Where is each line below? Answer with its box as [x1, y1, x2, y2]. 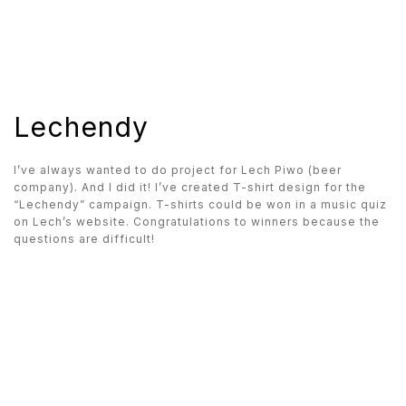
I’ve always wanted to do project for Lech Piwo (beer [14, 163, 342, 177]
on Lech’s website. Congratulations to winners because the [14, 215, 380, 228]
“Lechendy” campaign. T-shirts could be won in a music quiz [14, 198, 387, 211]
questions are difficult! [14, 232, 155, 246]
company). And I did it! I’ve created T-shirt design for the [14, 180, 366, 194]
